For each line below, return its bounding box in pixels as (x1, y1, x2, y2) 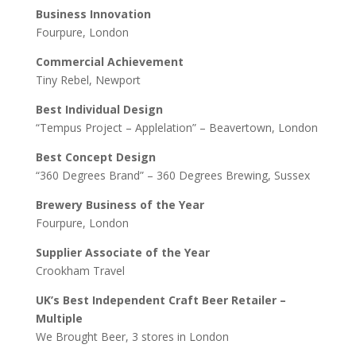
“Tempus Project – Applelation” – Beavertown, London (35, 120, 318, 135)
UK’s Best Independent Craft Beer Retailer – (35, 292, 286, 308)
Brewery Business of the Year (35, 197, 204, 212)
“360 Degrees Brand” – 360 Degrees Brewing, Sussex (35, 168, 310, 183)
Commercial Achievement (35, 54, 184, 69)
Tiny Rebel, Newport (35, 72, 141, 87)
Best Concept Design (35, 149, 156, 164)
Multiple (35, 311, 83, 326)
